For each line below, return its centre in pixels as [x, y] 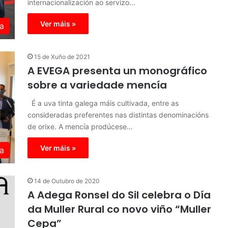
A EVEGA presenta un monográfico [117, 71]
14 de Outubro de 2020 [67, 181]
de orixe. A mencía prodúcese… [80, 126]
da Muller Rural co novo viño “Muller [119, 209]
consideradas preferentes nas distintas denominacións [118, 115]
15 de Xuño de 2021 [62, 57]
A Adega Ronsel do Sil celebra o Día [119, 195]
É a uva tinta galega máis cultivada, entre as [103, 103]
